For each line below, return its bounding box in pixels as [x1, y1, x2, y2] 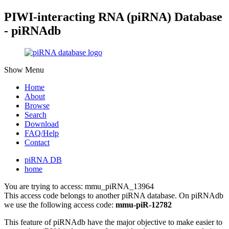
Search [25, 110, 47, 119]
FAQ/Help [25, 128, 59, 138]
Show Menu [4, 65, 44, 74]
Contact [25, 138, 50, 147]
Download [25, 119, 59, 128]
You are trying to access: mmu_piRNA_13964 [4, 181, 154, 191]
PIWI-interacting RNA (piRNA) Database [4, 10, 222, 24]
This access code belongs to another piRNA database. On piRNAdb [4, 191, 223, 200]
